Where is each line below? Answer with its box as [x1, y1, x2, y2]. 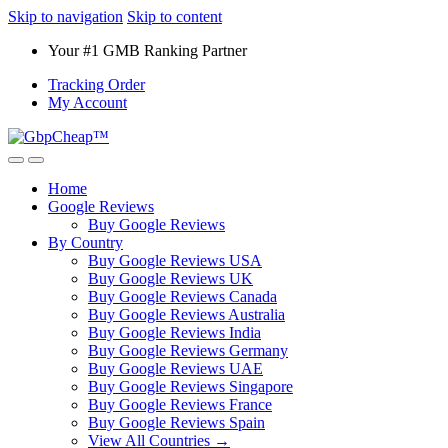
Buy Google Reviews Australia [88, 306, 285, 323]
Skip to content [127, 8, 222, 25]
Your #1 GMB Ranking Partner [48, 42, 247, 59]
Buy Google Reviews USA [88, 252, 262, 269]
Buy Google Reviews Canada [88, 288, 277, 305]
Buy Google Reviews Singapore [88, 378, 293, 395]
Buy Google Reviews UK [88, 270, 253, 287]
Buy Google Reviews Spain [88, 414, 265, 431]
